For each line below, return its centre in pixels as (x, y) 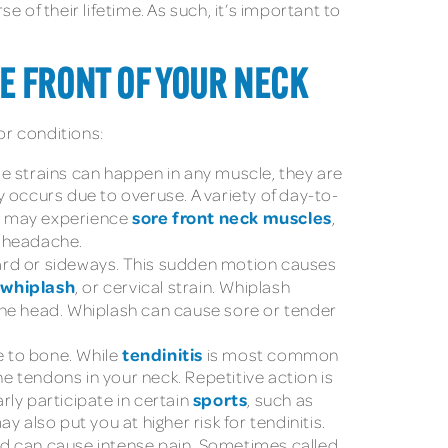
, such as (280, 400)
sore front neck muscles (232, 217)
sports (220, 399)
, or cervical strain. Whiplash (183, 287)
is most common (271, 355)
